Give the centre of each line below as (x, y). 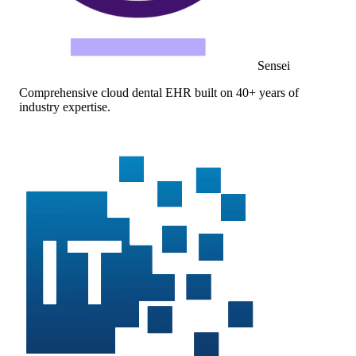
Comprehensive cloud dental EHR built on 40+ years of (159, 92)
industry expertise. (65, 106)
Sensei (274, 65)
